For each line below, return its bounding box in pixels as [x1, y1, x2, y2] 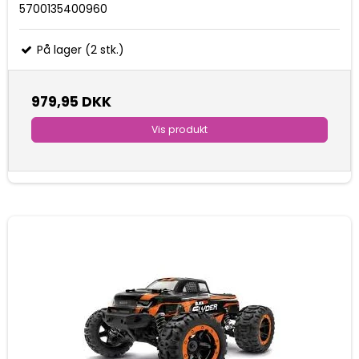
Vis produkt [151, 122, 208, 136]
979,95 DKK [31, 91, 111, 111]
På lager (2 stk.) [34, 41, 124, 58]
